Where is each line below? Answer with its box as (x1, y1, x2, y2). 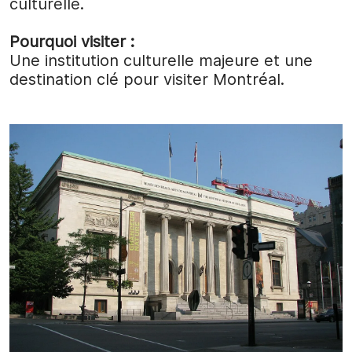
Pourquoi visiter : (9, 32, 134, 52)
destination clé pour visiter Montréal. (9, 70, 284, 90)
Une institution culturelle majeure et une (9, 51, 313, 71)
